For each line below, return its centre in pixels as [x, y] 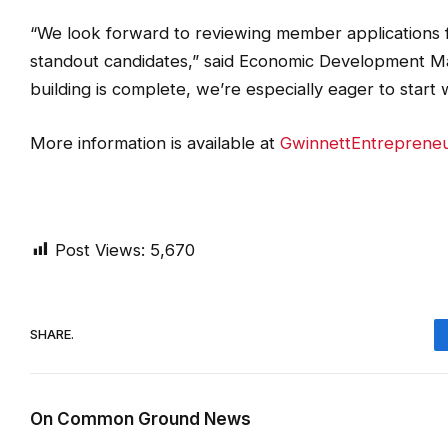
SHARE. [52, 334]
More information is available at [155, 142]
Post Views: [100, 249]
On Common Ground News [140, 418]
